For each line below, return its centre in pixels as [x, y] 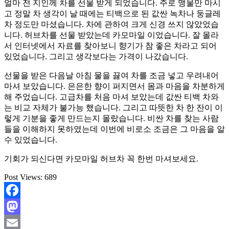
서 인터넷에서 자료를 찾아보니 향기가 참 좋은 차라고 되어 [110, 45]
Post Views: [23, 177]
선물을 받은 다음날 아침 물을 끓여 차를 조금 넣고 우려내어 [111, 75]
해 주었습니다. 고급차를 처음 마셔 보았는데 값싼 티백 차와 [111, 97]
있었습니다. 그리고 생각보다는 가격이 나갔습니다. [96, 56]
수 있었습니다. [31, 140]
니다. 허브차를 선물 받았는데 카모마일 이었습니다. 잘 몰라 [111, 35]
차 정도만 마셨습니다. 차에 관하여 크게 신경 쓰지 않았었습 [111, 24]
